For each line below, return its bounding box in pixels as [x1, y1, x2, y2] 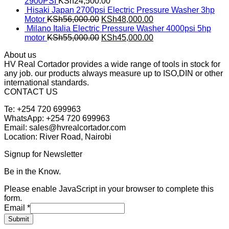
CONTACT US [4, 87, 58, 96]
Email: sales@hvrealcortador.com [4, 123, 126, 132]
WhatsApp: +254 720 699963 [4, 113, 110, 123]
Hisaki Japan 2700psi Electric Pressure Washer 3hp [27, 5, 215, 14]
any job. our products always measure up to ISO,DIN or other [4, 68, 223, 78]
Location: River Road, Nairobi [4, 132, 111, 141]
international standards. [4, 78, 89, 87]
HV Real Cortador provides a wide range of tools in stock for [4, 59, 220, 68]
